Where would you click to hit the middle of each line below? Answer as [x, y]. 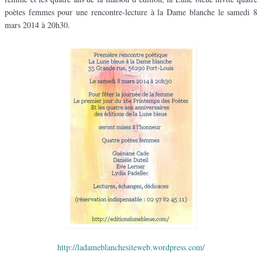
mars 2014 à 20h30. [37, 25]
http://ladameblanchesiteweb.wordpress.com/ [131, 247]
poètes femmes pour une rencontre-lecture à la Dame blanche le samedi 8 [131, 12]
